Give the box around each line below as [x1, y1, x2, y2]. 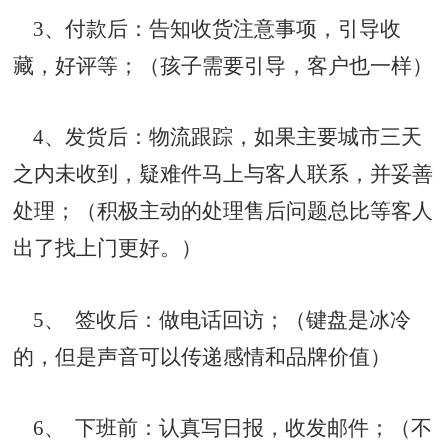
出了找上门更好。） [13, 237, 203, 260]
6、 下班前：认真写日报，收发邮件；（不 [13, 416, 433, 439]
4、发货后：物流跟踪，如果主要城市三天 [13, 126, 423, 149]
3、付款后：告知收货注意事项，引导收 [13, 17, 402, 40]
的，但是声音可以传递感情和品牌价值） [13, 345, 392, 368]
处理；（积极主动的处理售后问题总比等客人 [13, 200, 434, 223]
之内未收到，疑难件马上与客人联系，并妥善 [13, 163, 434, 186]
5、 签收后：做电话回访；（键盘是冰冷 [13, 308, 412, 331]
